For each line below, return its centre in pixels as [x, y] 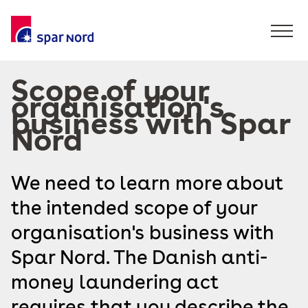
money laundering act [115, 282]
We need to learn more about [147, 183]
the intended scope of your [134, 208]
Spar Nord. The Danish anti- [139, 257]
